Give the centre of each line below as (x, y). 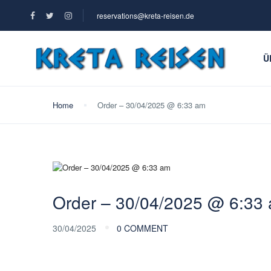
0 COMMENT (142, 228)
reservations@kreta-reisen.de (145, 15)
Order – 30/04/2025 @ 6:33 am (152, 105)
